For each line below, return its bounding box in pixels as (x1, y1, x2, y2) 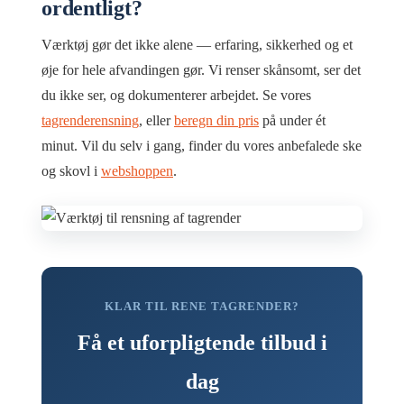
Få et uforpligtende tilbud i (77, 330, 327, 354)
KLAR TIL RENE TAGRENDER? (104, 298, 300, 313)
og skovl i (41, 162, 101, 179)
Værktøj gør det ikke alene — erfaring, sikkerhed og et (41, 36, 353, 52)
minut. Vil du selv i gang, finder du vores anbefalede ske (41, 137, 362, 153)
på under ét (259, 112, 326, 128)
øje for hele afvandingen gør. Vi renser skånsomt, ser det (41, 61, 361, 78)
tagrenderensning (41, 112, 139, 128)
